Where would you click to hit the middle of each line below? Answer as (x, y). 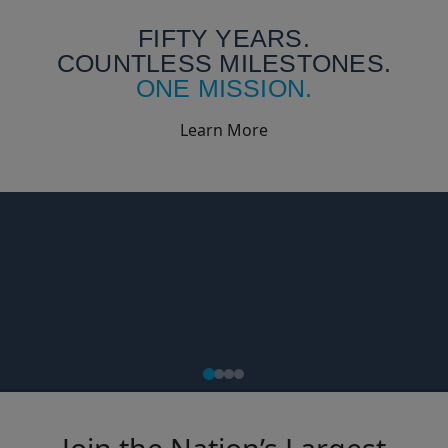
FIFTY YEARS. (224, 38)
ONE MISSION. (224, 88)
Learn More (224, 129)
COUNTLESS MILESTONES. (224, 63)
